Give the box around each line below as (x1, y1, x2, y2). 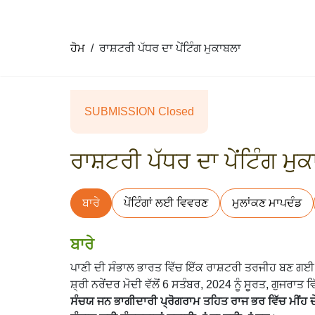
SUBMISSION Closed (84, 105, 194, 117)
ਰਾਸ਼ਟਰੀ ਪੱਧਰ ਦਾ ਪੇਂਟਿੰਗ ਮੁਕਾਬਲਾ (99, 41, 241, 54)
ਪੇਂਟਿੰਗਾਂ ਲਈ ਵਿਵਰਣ (124, 196, 208, 209)
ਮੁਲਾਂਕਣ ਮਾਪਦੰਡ (232, 196, 302, 209)
